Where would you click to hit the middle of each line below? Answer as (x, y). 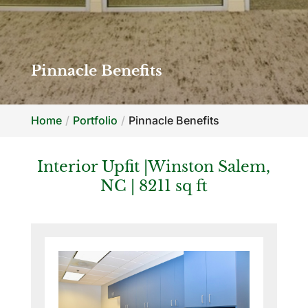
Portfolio (95, 120)
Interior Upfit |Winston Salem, (154, 167)
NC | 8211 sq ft (154, 186)
